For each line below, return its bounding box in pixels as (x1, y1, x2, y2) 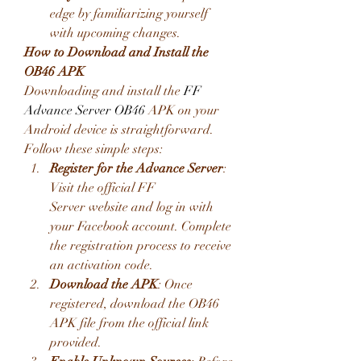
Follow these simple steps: (24, 141, 163, 157)
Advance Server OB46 (24, 102, 145, 118)
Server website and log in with (50, 199, 214, 215)
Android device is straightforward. (24, 122, 214, 138)
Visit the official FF (50, 180, 156, 196)
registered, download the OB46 (50, 296, 219, 312)
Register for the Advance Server (50, 160, 223, 176)
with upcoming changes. (50, 25, 180, 41)
